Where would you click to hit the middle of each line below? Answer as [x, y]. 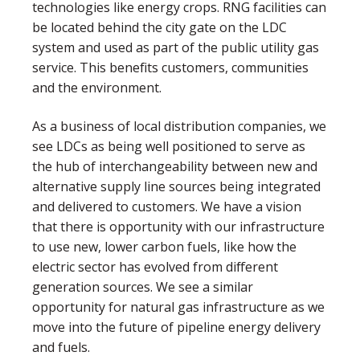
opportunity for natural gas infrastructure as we [178, 307]
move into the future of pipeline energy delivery [176, 327]
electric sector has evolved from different [155, 266]
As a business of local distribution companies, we [179, 126]
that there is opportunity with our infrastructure [178, 226]
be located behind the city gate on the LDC [160, 28]
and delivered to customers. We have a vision [167, 206]
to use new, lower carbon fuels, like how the [164, 246]
